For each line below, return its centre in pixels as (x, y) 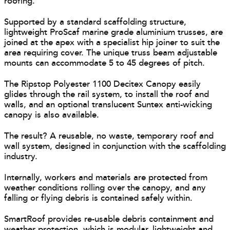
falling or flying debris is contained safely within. (98, 198)
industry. (21, 157)
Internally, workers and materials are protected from (106, 178)
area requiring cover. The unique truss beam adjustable (111, 53)
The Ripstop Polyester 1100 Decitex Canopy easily (102, 84)
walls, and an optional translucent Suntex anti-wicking (108, 105)
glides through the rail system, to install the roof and (107, 95)
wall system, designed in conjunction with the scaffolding (115, 147)
